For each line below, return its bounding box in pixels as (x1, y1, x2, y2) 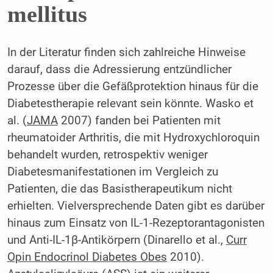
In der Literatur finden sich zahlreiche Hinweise (7, 46, 246, 60)
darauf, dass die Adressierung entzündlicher (7, 63, 232, 77)
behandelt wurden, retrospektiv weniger (7, 148, 208, 162)
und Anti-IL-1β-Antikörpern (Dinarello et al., (7, 233, 226, 247)
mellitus (7, 1, 87, 27)
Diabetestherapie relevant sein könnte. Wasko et (7, 97, 253, 111)
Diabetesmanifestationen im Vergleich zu (7, 165, 218, 179)
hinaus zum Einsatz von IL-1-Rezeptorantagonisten (7, 216, 264, 230)
